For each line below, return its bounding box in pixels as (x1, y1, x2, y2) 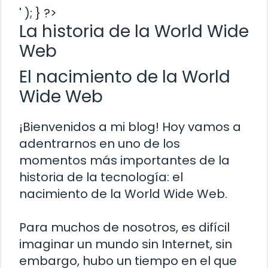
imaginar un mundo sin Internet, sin (19, 235, 232, 252)
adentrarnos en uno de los (19, 135, 180, 152)
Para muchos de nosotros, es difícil (19, 218, 230, 236)
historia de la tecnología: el (19, 168, 183, 185)
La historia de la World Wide (19, 19, 249, 43)
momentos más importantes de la (19, 151, 230, 169)
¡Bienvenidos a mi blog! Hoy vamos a (19, 118, 241, 135)
